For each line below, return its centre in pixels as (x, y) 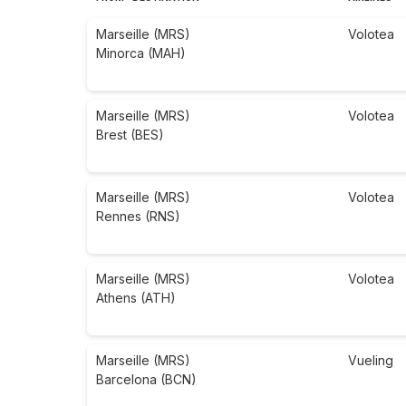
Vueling (371, 361)
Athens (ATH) (136, 298)
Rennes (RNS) (138, 217)
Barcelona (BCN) (146, 380)
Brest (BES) (130, 135)
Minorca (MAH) (141, 53)
